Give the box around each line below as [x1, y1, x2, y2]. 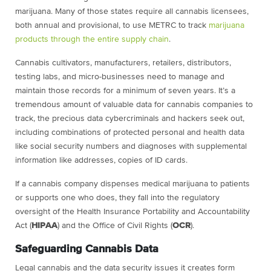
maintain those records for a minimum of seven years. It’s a [15, 87, 235, 96]
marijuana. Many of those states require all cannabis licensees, [15, 7, 249, 16]
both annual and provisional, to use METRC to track [15, 21, 209, 30]
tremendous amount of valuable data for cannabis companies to [15, 100, 253, 109]
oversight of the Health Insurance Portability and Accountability [15, 207, 250, 217]
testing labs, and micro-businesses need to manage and [15, 73, 224, 82]
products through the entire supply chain [15, 35, 169, 44]
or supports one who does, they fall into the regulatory [15, 194, 220, 203]
